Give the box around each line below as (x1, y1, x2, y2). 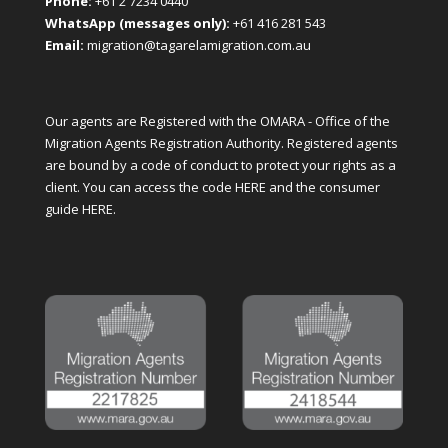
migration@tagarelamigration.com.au (86, 36, 311, 54)
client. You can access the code (44, 178, 235, 197)
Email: (44, 36, 84, 54)
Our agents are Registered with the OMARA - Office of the (44, 112, 390, 131)
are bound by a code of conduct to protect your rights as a (44, 156, 396, 175)
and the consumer (268, 178, 380, 197)
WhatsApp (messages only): (44, 14, 230, 32)
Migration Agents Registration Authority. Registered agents (44, 134, 398, 153)
